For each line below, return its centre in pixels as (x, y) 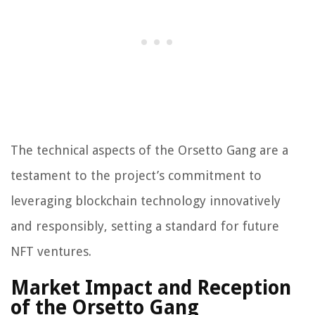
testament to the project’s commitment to (136, 176)
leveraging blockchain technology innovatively (146, 201)
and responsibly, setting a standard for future (145, 226)
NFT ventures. (51, 252)
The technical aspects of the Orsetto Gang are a (149, 150)
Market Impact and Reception (151, 288)
